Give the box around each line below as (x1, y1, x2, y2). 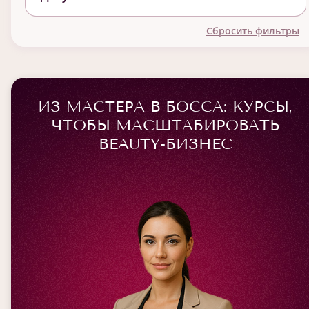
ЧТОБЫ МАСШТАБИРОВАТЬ (51, 116, 280, 134)
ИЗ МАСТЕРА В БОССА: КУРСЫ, (38, 97, 293, 116)
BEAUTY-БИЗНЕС (99, 134, 232, 153)
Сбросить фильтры (206, 24, 299, 37)
